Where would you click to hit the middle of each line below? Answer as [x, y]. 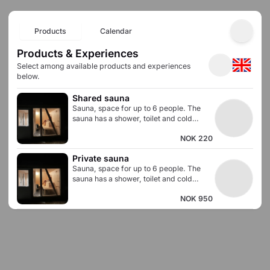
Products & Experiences [78, 54]
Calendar [116, 31]
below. [28, 77]
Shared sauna [101, 98]
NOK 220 [196, 138]
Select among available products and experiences [104, 66]
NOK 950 [196, 198]
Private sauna [101, 158]
